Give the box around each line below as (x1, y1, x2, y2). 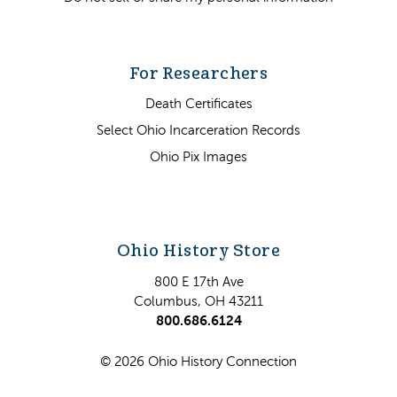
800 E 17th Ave (153, 273, 244, 289)
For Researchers (128, 63, 269, 83)
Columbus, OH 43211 (134, 292, 263, 308)
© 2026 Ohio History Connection (100, 353, 297, 369)
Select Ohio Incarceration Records (97, 122, 300, 138)
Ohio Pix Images (150, 149, 247, 165)
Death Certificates (144, 96, 253, 112)
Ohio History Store (116, 241, 281, 261)
